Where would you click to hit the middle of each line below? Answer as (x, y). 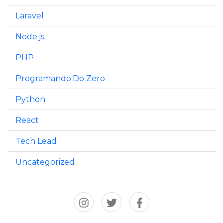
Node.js (30, 36)
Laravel (30, 15)
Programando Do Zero (60, 78)
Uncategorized (45, 162)
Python (30, 99)
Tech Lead (36, 141)
